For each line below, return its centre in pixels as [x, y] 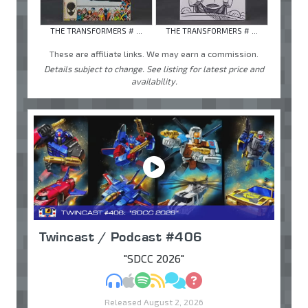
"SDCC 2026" [154, 258]
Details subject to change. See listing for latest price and [154, 69]
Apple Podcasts [173, 280]
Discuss [204, 280]
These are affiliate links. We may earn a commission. [154, 54]
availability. [154, 81]
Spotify [168, 280]
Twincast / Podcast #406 [121, 237]
